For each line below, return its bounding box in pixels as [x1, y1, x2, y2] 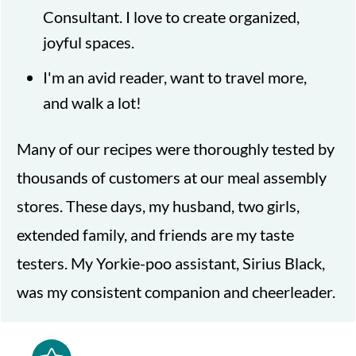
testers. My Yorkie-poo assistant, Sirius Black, [17, 253, 326, 273]
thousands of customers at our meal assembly [17, 167, 327, 187]
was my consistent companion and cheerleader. [17, 281, 336, 301]
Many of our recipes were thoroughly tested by [17, 138, 335, 158]
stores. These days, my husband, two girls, [17, 195, 300, 215]
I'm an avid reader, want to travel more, [43, 67, 308, 87]
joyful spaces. [43, 32, 135, 52]
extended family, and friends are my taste [17, 224, 295, 244]
